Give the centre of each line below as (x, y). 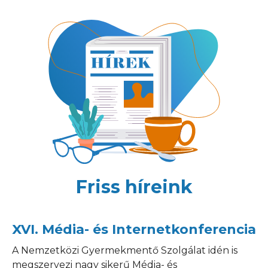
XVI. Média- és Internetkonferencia (134, 229)
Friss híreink (134, 187)
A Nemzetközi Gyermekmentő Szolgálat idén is (125, 250)
